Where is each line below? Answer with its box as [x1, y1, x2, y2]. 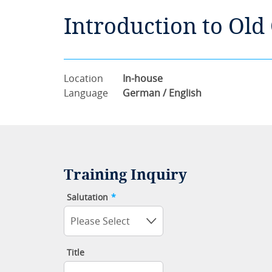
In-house [122, 73, 163, 84]
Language [63, 87, 108, 99]
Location [63, 73, 103, 84]
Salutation [66, 192, 108, 203]
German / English [122, 87, 202, 99]
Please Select [70, 216, 130, 227]
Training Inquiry [63, 166, 187, 183]
